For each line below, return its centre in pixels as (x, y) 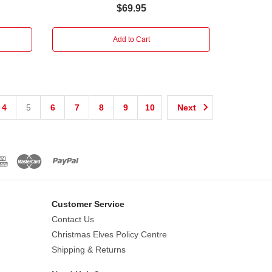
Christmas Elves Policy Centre (109, 234)
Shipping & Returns (88, 249)
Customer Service (88, 204)
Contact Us (73, 219)
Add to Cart (131, 39)
